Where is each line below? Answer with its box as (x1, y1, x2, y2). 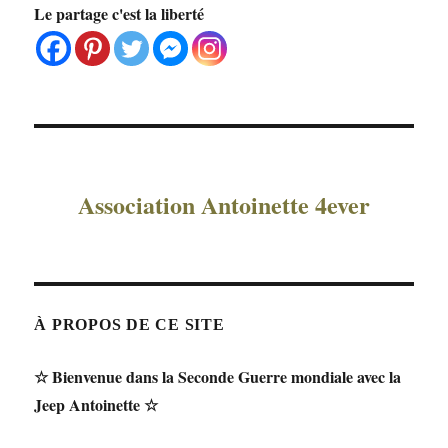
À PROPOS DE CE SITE (34, 316, 225, 333)
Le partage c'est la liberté (34, 2, 205, 25)
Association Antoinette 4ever (78, 187, 370, 222)
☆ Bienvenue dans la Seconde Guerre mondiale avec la (34, 365, 402, 388)
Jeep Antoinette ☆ (34, 393, 159, 416)
